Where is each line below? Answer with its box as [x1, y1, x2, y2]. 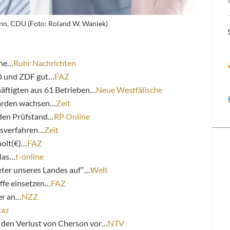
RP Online [54, 111, 90, 121]
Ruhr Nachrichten [13, 57, 76, 68]
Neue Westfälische [96, 84, 162, 94]
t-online [15, 151, 44, 161]
